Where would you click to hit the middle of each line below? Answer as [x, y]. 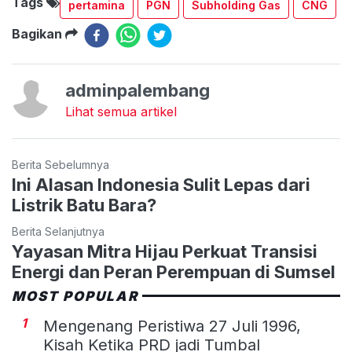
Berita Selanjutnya [58, 231]
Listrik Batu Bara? [84, 205]
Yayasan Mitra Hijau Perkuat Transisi [165, 251]
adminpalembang [137, 90]
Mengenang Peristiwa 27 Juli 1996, [172, 326]
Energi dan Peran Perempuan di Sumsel [174, 271]
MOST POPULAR [75, 296]
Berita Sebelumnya [60, 164]
